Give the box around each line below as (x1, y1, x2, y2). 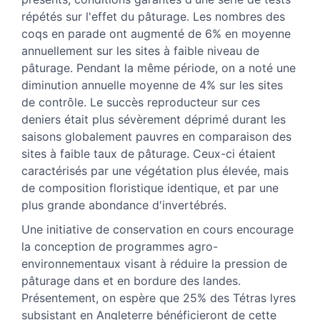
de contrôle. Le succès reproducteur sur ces (21, 94, 260, 109)
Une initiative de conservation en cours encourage (21, 221, 294, 236)
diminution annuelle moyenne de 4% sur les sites (21, 77, 283, 92)
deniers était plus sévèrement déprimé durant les (21, 111, 286, 126)
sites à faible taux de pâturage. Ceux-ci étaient (21, 146, 276, 161)
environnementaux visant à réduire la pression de (21, 256, 287, 271)
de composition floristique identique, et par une (21, 180, 279, 195)
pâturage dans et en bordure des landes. (21, 273, 241, 288)
